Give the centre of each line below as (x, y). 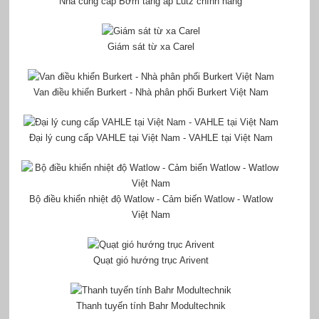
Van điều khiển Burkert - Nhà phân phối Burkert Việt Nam (151, 93)
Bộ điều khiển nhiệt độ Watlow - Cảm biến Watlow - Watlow (151, 199)
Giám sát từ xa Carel (151, 47)
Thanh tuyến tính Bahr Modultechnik (151, 306)
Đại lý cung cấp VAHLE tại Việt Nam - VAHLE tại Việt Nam (151, 138)
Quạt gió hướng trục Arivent (151, 261)
